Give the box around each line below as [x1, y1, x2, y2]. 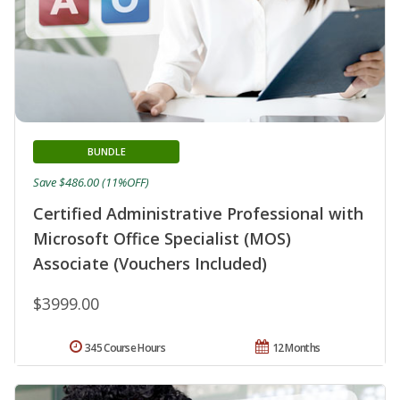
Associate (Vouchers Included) [33, 253, 267, 275]
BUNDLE [87, 145, 126, 159]
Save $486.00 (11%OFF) [33, 174, 149, 191]
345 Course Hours [85, 340, 165, 356]
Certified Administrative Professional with [33, 203, 363, 225]
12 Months [271, 340, 321, 356]
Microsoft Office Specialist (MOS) [33, 228, 291, 250]
